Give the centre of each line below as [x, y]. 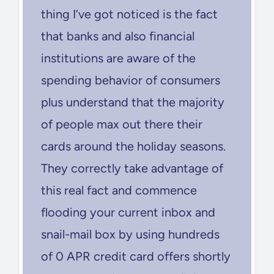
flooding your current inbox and [128, 212]
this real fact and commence [119, 190]
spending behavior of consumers [131, 80]
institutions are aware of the [118, 58]
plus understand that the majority [133, 102]
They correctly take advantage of [132, 168]
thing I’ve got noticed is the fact [129, 14]
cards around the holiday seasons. [133, 146]
